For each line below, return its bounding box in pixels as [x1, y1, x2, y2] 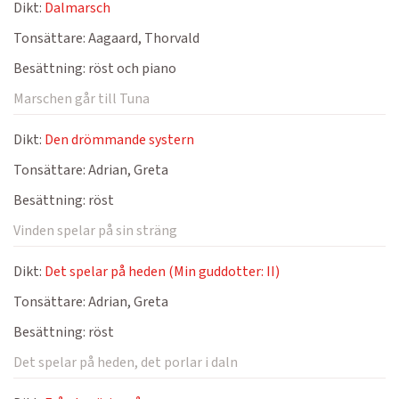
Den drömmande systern [45, 130, 194, 150]
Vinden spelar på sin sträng [13, 221, 177, 240]
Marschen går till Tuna [13, 89, 150, 109]
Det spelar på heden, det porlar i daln [13, 353, 238, 372]
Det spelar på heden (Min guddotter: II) [45, 262, 280, 281]
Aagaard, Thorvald [85, 28, 199, 48]
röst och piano [85, 59, 176, 78]
